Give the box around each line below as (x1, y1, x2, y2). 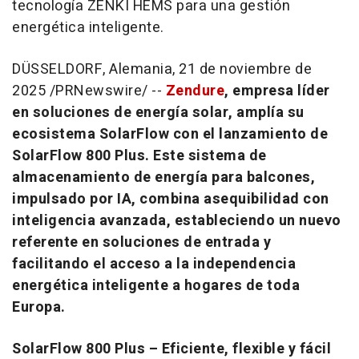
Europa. (12, 296, 66, 319)
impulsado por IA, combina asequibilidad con (12, 188, 329, 211)
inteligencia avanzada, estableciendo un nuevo (12, 210, 341, 232)
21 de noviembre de (179, 58, 312, 81)
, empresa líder (224, 80, 330, 103)
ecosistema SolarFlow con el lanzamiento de (12, 123, 328, 146)
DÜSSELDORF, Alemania (12, 58, 172, 81)
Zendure (165, 80, 224, 103)
